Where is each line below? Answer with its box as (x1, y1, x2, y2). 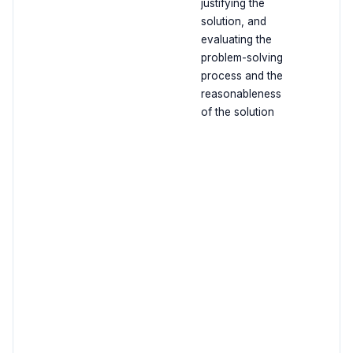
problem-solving (200, 51, 283, 65)
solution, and (200, 15, 266, 28)
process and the (200, 69, 283, 83)
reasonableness (200, 87, 281, 101)
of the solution (200, 106, 274, 119)
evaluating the (200, 33, 272, 46)
